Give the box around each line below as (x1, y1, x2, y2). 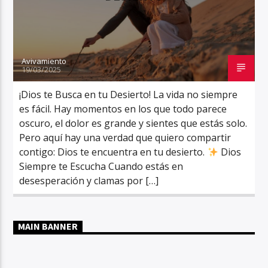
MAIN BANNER (18, 220, 78, 233)
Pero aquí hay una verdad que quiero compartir (19, 130, 232, 144)
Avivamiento (22, 55, 67, 66)
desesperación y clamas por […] (19, 173, 159, 187)
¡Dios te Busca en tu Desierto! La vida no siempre (19, 87, 238, 101)
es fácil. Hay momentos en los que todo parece (19, 102, 227, 115)
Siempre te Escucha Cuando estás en (19, 159, 184, 173)
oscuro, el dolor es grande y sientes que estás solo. (19, 116, 248, 130)
